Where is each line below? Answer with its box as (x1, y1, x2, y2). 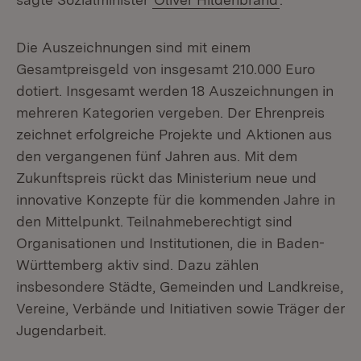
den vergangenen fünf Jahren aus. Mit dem (16, 147, 297, 164)
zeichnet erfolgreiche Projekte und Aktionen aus (16, 126, 332, 143)
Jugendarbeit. (16, 322, 106, 338)
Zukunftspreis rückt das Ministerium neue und (16, 169, 317, 186)
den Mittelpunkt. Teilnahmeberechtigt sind (16, 213, 293, 230)
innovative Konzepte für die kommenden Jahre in (16, 191, 335, 208)
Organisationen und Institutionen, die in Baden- (16, 234, 325, 251)
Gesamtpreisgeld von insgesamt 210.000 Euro (16, 60, 315, 77)
